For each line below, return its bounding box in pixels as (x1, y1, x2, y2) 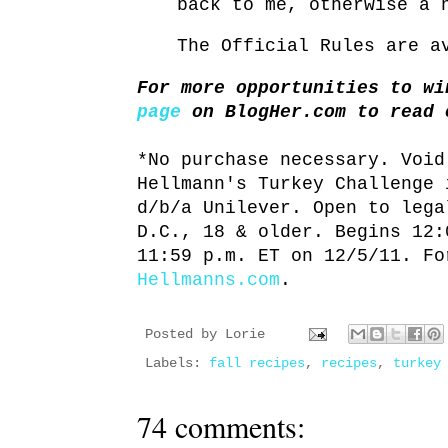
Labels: (145, 354, 209, 371)
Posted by (145, 326, 225, 343)
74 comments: (137, 405, 305, 446)
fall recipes (209, 354, 305, 371)
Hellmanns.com (137, 269, 280, 290)
